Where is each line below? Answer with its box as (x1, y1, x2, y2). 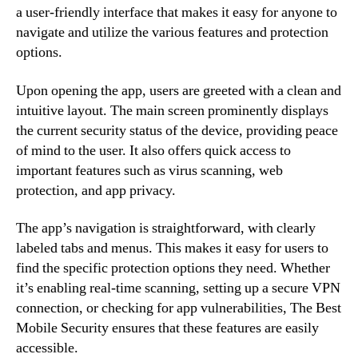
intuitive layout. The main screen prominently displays (16, 101, 328, 120)
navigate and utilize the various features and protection (16, 23, 328, 42)
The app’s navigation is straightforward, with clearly (16, 219, 316, 237)
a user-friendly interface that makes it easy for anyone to (16, 3, 337, 22)
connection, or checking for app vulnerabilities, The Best (16, 299, 341, 317)
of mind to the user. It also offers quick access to (16, 141, 291, 160)
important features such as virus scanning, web (16, 161, 283, 180)
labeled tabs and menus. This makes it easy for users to (16, 239, 328, 257)
